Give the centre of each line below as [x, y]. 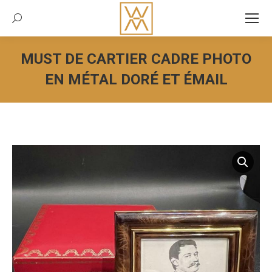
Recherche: [42, 23]
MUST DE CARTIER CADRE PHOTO [136, 59]
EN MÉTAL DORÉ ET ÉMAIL [136, 80]
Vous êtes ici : [174, 100]
